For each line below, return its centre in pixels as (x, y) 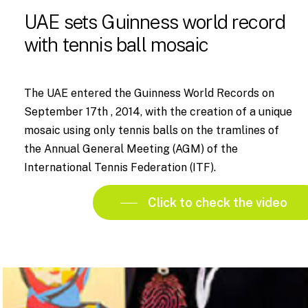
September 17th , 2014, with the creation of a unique (158, 112)
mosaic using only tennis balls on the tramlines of (151, 131)
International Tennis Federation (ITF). (120, 168)
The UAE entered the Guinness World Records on (149, 93)
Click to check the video (217, 203)
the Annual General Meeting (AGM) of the (131, 149)
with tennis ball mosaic (116, 45)
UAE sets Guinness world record (155, 22)
